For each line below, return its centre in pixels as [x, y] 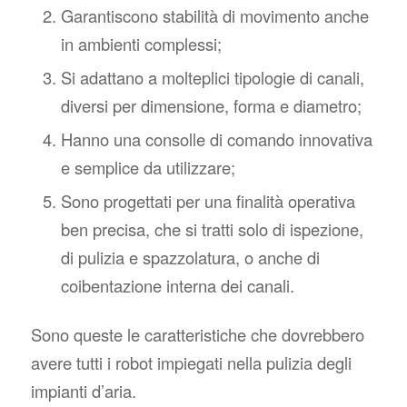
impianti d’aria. [83, 391]
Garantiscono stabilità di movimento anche [214, 16]
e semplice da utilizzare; [148, 168]
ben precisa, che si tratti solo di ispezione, [212, 229]
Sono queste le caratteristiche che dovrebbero [197, 335]
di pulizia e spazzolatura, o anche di [190, 258]
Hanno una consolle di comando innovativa [216, 139]
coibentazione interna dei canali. [177, 286]
